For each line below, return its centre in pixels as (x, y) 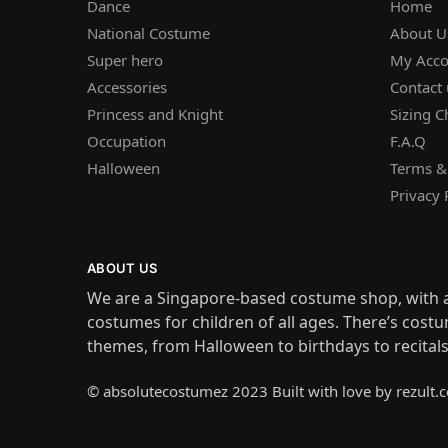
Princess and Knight (155, 113)
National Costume (148, 32)
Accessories (127, 86)
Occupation (126, 140)
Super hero (125, 59)
